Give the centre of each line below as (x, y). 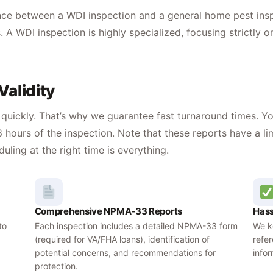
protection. (56, 266)
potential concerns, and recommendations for (125, 253)
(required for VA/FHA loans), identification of (122, 239)
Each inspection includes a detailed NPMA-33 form (136, 226)
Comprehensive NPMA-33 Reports (108, 211)
